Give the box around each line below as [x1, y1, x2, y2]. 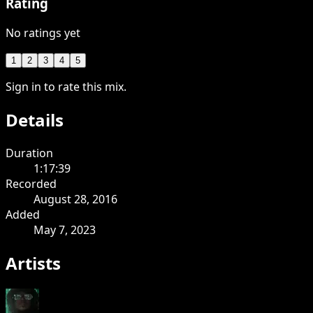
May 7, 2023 [34, 221, 96, 238]
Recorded [6, 175, 57, 191]
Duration [6, 145, 53, 161]
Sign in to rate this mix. [6, 78, 126, 94]
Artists [6, 251, 61, 275]
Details [6, 108, 64, 131]
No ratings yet [6, 24, 80, 41]
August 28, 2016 [34, 191, 117, 207]
